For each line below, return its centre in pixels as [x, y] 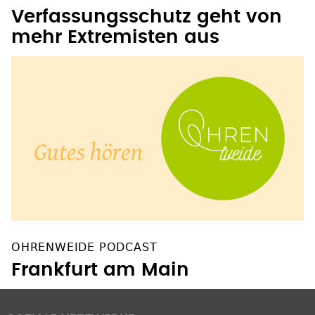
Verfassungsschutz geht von [147, 17]
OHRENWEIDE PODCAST [84, 247]
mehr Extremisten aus [115, 38]
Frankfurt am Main [100, 270]
